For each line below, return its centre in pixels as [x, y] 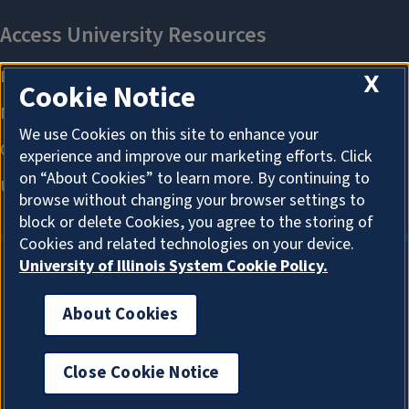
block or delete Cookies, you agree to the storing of [196, 223]
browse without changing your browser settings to [192, 201]
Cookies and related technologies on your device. [187, 245]
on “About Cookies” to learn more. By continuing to [194, 179]
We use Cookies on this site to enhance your [169, 135]
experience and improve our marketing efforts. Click [196, 157]
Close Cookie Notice [142, 373]
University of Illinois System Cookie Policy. [173, 267]
